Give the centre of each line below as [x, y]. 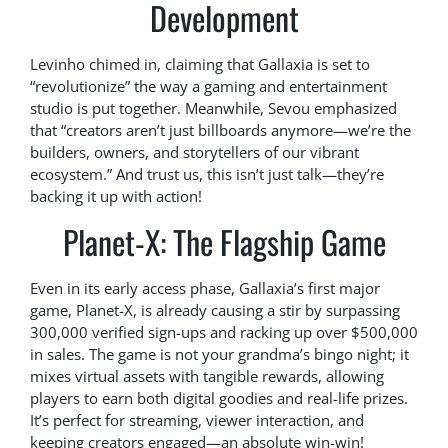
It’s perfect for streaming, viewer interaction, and [197, 420]
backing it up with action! [116, 196]
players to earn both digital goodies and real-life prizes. [219, 398]
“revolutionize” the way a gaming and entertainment [208, 86]
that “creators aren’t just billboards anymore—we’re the [220, 130]
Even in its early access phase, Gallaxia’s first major [205, 288]
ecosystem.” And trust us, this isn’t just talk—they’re [207, 174]
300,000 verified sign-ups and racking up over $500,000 [224, 332]
